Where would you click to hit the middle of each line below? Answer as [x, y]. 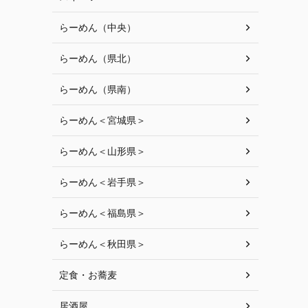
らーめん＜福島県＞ [102, 213]
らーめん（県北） [98, 58]
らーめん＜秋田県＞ [102, 244]
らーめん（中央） [98, 27]
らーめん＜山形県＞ [102, 151]
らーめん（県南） [98, 89]
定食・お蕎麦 [88, 275]
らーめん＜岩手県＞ [102, 182]
